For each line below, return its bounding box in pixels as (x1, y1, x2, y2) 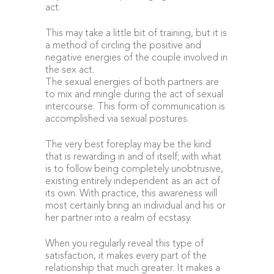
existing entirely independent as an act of (45, 177, 220, 187)
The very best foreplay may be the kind (45, 140, 211, 150)
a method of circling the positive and (45, 41, 201, 51)
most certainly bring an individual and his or (45, 201, 226, 211)
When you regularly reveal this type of (45, 239, 204, 249)
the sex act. (45, 65, 94, 75)
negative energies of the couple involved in (45, 53, 228, 63)
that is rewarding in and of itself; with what (45, 152, 221, 162)
